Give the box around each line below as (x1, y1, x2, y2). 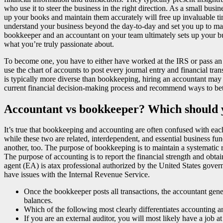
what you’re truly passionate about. (4, 39, 114, 48)
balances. (24, 196, 53, 205)
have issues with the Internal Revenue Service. (4, 170, 150, 179)
